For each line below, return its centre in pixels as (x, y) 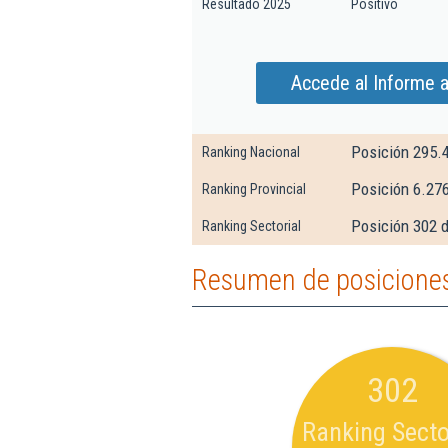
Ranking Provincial (254, 189)
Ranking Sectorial (251, 226)
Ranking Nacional (251, 152)
